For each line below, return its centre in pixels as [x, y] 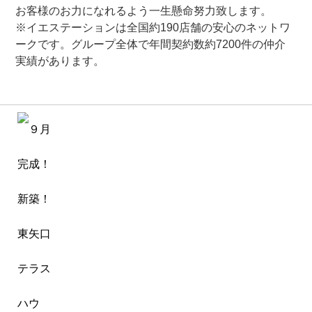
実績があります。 [60, 61]
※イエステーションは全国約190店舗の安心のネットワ [153, 27]
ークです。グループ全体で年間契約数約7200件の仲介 [151, 44]
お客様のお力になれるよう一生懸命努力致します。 [144, 10]
